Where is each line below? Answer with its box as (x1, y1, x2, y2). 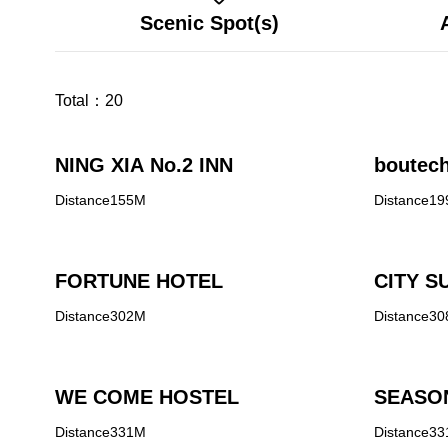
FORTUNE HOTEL (55, 270, 223, 292)
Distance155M (55, 192, 146, 208)
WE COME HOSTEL (55, 386, 239, 408)
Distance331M (55, 424, 146, 440)
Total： (55, 92, 105, 109)
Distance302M (55, 308, 146, 324)
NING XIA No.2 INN (55, 154, 233, 176)
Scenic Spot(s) (139, 12, 279, 34)
